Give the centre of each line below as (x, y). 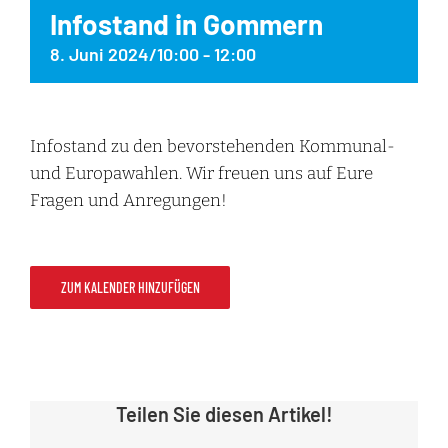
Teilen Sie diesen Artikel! (224, 414)
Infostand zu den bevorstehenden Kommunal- (212, 147)
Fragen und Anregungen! (128, 201)
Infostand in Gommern (186, 24)
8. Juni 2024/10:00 (124, 54)
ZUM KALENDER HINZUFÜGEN (130, 288)
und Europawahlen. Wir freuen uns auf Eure (201, 174)
